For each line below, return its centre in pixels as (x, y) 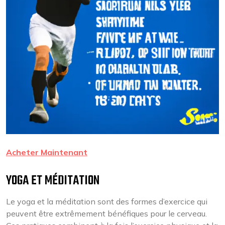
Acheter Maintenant (47, 152)
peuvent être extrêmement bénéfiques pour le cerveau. (106, 213)
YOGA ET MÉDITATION (53, 181)
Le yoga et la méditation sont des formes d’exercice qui (107, 201)
